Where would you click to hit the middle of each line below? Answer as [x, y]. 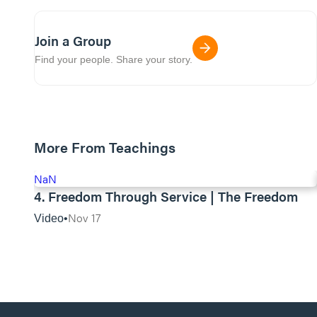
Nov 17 [85, 218]
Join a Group [73, 40]
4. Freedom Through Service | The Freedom [166, 196]
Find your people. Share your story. [114, 59]
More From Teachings [105, 147]
